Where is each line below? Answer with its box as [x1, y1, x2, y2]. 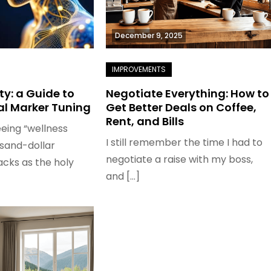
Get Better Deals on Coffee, [105, 100, 256, 115]
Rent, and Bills [105, 114, 184, 129]
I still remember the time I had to [105, 135, 263, 149]
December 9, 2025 [114, 30, 183, 41]
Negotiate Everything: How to [105, 86, 269, 101]
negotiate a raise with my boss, [105, 152, 253, 166]
